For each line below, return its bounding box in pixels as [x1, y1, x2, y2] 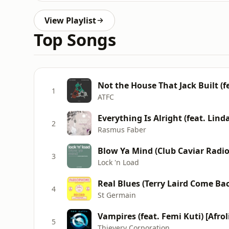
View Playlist [44, 15, 96, 26]
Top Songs [34, 28, 116, 51]
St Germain [98, 190, 136, 200]
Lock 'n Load [98, 157, 139, 167]
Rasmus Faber [98, 124, 146, 134]
